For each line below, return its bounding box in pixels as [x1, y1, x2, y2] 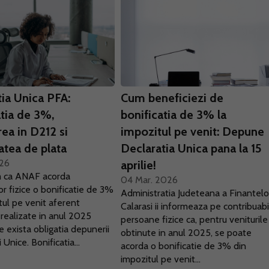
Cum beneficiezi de [121, 91, 224, 105]
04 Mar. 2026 [121, 174, 178, 186]
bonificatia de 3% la [121, 107, 227, 122]
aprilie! [121, 158, 157, 172]
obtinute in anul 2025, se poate [121, 227, 252, 238]
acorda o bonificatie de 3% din [121, 240, 247, 252]
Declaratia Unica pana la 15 [121, 141, 262, 156]
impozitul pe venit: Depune [121, 124, 265, 139]
